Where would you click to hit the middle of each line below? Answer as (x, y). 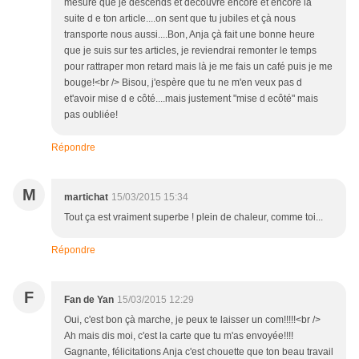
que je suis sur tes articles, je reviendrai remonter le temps (190, 51)
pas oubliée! (91, 115)
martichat (86, 198)
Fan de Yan (89, 300)
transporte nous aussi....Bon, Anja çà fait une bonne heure (190, 35)
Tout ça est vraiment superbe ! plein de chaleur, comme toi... (194, 218)
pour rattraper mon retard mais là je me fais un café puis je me (198, 67)
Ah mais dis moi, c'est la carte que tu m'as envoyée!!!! (179, 336)
